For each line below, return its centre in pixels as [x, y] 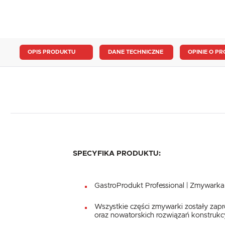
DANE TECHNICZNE [135, 52]
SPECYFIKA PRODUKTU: [117, 154]
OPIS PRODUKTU [52, 52]
